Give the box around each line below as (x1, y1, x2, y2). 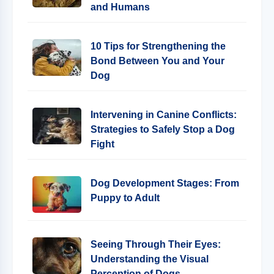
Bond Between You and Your (91, 56, 224, 66)
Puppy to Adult (91, 193, 160, 203)
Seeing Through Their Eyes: (91, 239, 221, 250)
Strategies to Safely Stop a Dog (91, 124, 235, 135)
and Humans (91, 2, 150, 12)
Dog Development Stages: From (91, 178, 239, 188)
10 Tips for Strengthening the (91, 41, 226, 51)
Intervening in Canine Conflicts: (91, 109, 237, 120)
